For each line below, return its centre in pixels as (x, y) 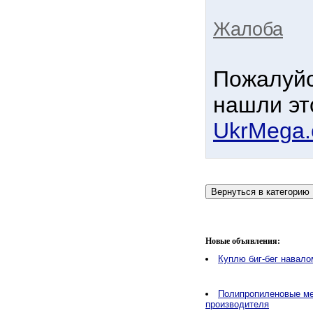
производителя (237, 304)
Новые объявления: (243, 241)
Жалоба (248, 29)
